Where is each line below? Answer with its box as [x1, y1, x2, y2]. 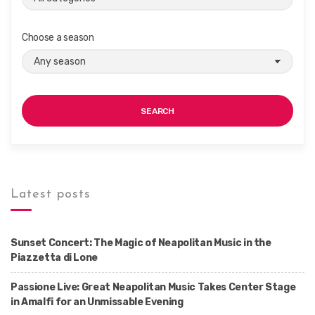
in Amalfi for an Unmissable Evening [11, 296, 184, 308]
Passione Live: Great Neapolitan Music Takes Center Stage [11, 281, 296, 293]
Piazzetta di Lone [11, 252, 98, 264]
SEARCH [141, 106, 174, 116]
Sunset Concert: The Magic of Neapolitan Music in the [11, 237, 271, 249]
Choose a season [22, 32, 94, 44]
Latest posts [11, 188, 91, 201]
